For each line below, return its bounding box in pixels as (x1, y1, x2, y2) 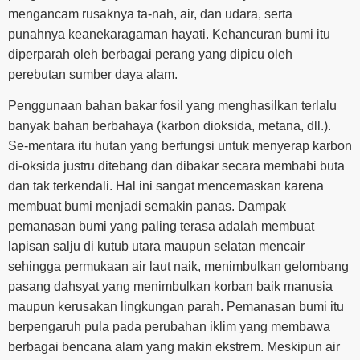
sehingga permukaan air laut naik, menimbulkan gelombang (8, 259, 349, 273)
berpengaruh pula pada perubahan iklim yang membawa (8, 319, 330, 333)
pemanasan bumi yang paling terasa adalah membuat (8, 219, 314, 233)
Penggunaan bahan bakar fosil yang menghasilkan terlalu (8, 98, 337, 112)
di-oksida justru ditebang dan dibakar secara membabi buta (8, 158, 345, 173)
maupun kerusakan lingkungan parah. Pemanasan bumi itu (8, 299, 344, 313)
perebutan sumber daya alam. (8, 67, 178, 81)
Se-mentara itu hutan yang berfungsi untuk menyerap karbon (8, 138, 352, 153)
